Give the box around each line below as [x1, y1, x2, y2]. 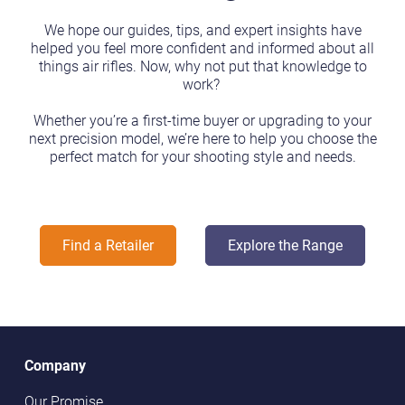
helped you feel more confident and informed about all [31, 38, 374, 57]
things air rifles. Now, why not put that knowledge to [38, 56, 367, 75]
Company [24, 355, 86, 374]
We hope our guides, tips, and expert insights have [43, 20, 362, 39]
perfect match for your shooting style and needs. [49, 146, 356, 165]
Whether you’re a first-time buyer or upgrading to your [33, 110, 372, 129]
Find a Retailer [62, 235, 154, 254]
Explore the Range [228, 235, 343, 254]
